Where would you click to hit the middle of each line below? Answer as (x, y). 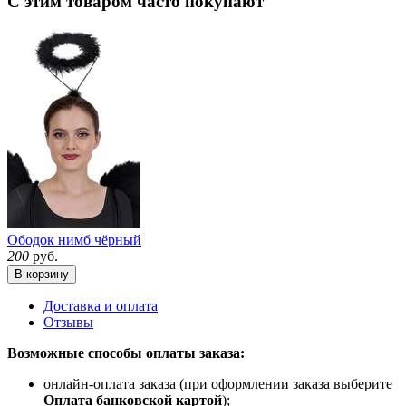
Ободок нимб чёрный (74, 240)
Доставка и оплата (101, 306)
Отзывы (68, 323)
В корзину (42, 275)
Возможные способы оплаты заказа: (126, 353)
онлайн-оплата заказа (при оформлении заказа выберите (218, 384)
